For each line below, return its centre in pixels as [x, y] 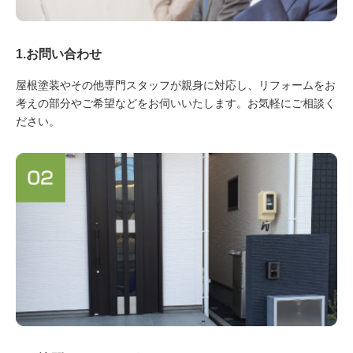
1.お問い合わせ [59, 53]
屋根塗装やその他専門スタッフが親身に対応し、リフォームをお [176, 85]
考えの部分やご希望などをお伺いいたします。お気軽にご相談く [176, 103]
